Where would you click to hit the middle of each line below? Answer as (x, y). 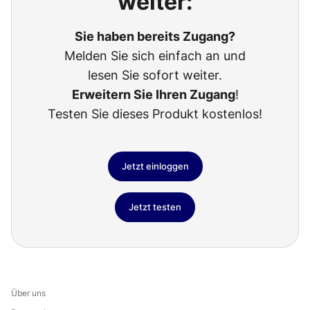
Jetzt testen (155, 207)
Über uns (28, 293)
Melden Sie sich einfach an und (155, 56)
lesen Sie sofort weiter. (155, 75)
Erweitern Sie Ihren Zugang (153, 95)
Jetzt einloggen (155, 166)
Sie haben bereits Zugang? (155, 37)
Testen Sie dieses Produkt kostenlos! (155, 114)
